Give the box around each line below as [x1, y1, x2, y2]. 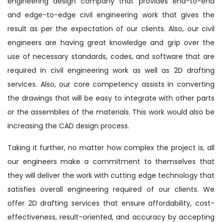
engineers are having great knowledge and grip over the [7, 37, 215, 48]
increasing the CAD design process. [7, 120, 129, 131]
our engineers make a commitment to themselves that [7, 156, 215, 166]
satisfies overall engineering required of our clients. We [7, 184, 215, 194]
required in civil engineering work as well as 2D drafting [7, 65, 215, 75]
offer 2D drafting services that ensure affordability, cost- [7, 198, 215, 208]
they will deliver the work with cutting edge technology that [7, 170, 215, 180]
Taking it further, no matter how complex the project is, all [7, 142, 215, 153]
